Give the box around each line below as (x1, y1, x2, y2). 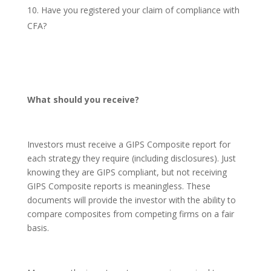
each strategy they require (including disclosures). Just (27, 152, 236, 165)
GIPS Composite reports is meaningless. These (27, 180, 211, 192)
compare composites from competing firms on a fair (27, 208, 234, 220)
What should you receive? (27, 94, 139, 106)
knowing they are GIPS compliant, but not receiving (27, 166, 227, 178)
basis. (27, 222, 49, 234)
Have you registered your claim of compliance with (41, 4, 240, 16)
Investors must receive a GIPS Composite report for (27, 139, 230, 151)
